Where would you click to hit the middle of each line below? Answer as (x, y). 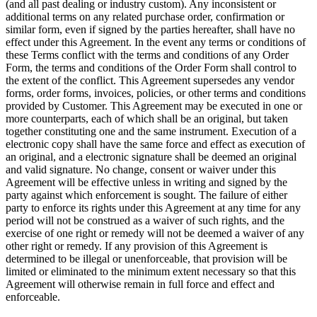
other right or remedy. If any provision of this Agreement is (137, 246)
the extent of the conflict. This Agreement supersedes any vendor (150, 81)
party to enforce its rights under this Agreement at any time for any (153, 208)
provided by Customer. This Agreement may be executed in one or (154, 106)
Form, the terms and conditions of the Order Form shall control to (151, 68)
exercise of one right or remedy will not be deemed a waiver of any (155, 234)
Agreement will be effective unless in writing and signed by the (146, 183)
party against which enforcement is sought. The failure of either (146, 195)
